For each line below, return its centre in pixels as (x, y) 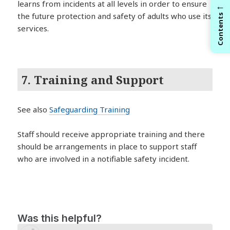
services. (33, 28)
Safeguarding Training (90, 110)
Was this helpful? (60, 218)
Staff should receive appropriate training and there (111, 134)
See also (34, 110)
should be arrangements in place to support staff (107, 147)
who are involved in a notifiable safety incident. (104, 159)
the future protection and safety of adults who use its (115, 16)
